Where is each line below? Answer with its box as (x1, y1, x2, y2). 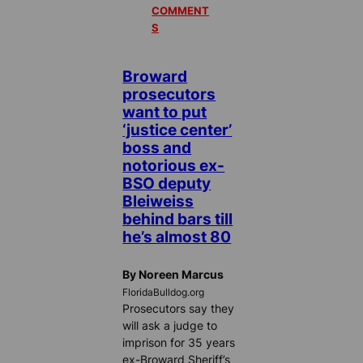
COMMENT (152, 4, 210, 18)
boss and (122, 139, 192, 157)
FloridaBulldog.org (122, 287, 205, 298)
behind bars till (122, 210, 233, 228)
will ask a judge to (122, 318, 218, 332)
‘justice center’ (122, 121, 233, 139)
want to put (122, 103, 207, 122)
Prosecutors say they (122, 301, 235, 315)
